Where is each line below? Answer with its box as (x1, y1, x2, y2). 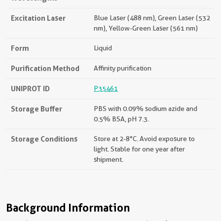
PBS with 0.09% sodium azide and (94, 105, 197, 112)
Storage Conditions (11, 134, 77, 144)
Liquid (94, 44, 112, 52)
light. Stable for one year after (94, 145, 185, 153)
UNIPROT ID (11, 84, 50, 93)
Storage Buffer (11, 104, 62, 113)
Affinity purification (94, 64, 151, 72)
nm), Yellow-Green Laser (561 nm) (94, 24, 198, 32)
